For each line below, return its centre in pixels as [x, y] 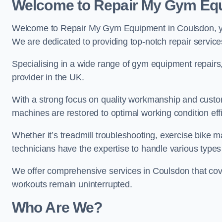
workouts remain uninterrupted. [72, 184]
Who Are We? [57, 207]
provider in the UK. [48, 77]
